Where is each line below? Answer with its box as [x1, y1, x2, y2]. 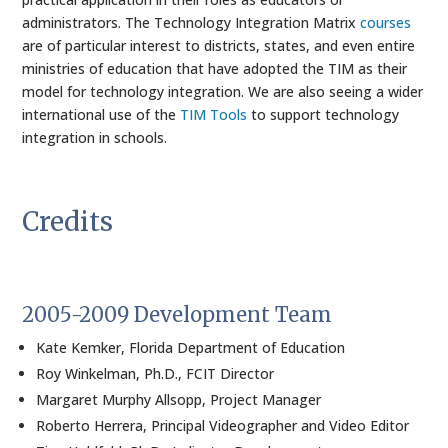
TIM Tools [180, 105, 248, 124]
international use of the [22, 105, 181, 124]
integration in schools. [22, 128, 168, 147]
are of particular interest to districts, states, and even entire [22, 36, 416, 55]
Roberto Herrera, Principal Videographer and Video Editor [36, 416, 410, 435]
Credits [22, 205, 114, 238]
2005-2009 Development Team [22, 302, 333, 327]
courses [360, 13, 412, 32]
